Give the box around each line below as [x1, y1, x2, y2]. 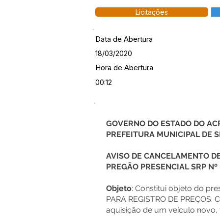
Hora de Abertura [95, 63, 153, 72]
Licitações [136, 8, 168, 16]
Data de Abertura [95, 34, 153, 44]
